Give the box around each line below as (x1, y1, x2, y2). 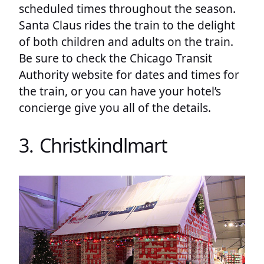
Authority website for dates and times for (19, 66, 239, 82)
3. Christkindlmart (19, 133, 168, 159)
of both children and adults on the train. (19, 33, 233, 49)
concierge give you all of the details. (19, 99, 211, 115)
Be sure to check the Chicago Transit (19, 49, 212, 66)
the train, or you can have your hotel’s (19, 82, 221, 99)
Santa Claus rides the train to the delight (19, 16, 235, 33)
